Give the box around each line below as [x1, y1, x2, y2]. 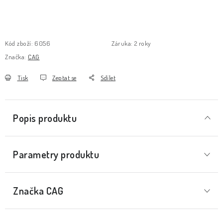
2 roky [134, 39, 151, 47]
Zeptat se [52, 74, 77, 82]
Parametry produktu [13, 148, 99, 161]
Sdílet [101, 74, 115, 82]
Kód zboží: [5, 39, 33, 47]
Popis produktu [13, 111, 77, 124]
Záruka [111, 39, 131, 47]
